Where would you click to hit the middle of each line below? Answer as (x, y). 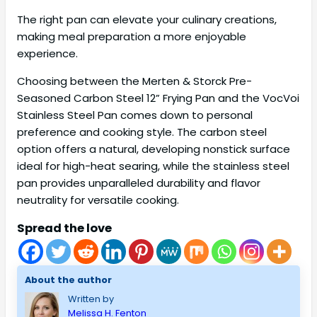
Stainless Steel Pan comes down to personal (135, 115)
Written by (91, 299)
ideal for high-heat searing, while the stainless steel (153, 166)
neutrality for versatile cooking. (98, 200)
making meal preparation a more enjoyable (132, 37)
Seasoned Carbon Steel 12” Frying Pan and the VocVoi (158, 98)
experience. (47, 54)
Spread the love (64, 229)
